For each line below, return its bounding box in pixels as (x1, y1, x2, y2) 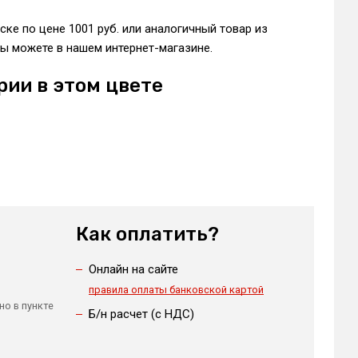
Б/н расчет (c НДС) (88, 307, 194, 321)
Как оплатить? (75, 223, 219, 245)
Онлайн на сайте (88, 262, 178, 276)
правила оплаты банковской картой (88, 284, 264, 296)
